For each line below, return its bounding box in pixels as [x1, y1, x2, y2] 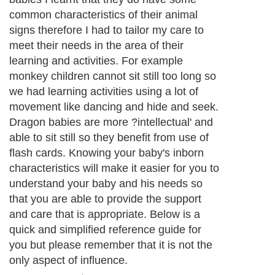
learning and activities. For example [9, 55, 183, 68]
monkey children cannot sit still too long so [9, 70, 216, 83]
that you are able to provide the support [9, 193, 201, 206]
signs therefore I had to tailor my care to [9, 24, 204, 37]
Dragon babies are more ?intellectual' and [9, 116, 213, 129]
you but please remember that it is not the [9, 239, 212, 252]
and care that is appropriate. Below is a [9, 208, 200, 221]
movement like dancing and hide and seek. [9, 101, 219, 114]
